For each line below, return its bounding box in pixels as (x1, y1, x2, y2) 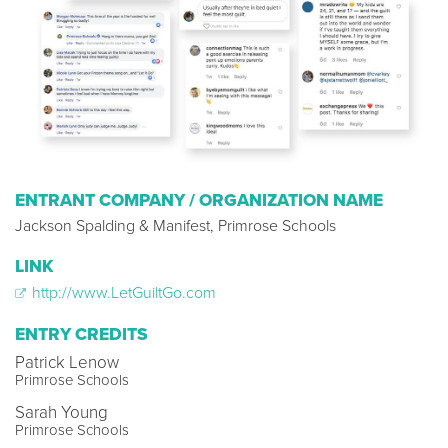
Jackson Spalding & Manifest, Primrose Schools (15, 215, 336, 236)
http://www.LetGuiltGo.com (28, 282, 216, 303)
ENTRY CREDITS (15, 323, 148, 345)
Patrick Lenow (15, 351, 119, 373)
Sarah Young (15, 401, 108, 423)
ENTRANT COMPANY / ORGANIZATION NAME (15, 189, 383, 211)
